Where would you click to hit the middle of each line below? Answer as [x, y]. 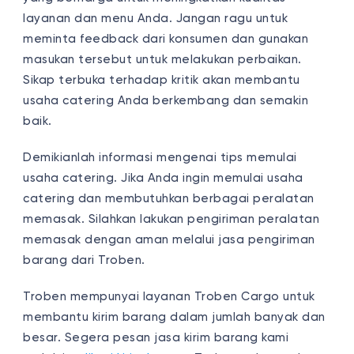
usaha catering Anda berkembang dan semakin [166, 100]
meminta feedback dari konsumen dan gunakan [166, 39]
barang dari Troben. [84, 260]
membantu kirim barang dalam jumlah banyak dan [174, 317]
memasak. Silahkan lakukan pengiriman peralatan [171, 219]
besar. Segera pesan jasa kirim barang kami [156, 337]
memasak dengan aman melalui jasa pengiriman [169, 239]
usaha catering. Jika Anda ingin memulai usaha [163, 178]
